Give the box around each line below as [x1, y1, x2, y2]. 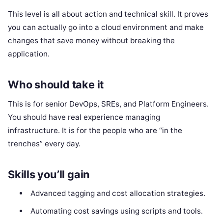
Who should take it [8, 78, 104, 91]
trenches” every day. [8, 138, 81, 148]
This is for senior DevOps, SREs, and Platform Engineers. [8, 99, 209, 109]
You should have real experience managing [8, 112, 160, 122]
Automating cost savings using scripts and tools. [30, 206, 203, 216]
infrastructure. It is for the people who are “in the [8, 125, 182, 135]
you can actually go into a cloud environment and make [8, 23, 204, 32]
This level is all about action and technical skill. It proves [8, 9, 208, 19]
